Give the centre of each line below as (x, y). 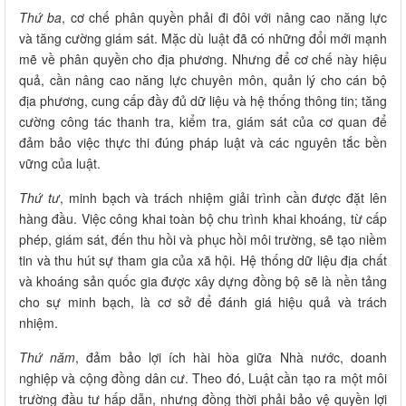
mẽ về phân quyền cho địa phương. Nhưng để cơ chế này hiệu (203, 58)
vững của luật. (60, 163)
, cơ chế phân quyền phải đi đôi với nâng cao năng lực (225, 17)
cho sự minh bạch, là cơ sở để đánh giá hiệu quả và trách (203, 301)
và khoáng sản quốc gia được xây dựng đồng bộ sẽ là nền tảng (203, 280)
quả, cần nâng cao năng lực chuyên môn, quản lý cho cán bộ (203, 79)
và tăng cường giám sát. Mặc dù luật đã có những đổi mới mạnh (203, 38)
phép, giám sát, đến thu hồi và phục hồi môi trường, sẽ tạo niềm (203, 239)
